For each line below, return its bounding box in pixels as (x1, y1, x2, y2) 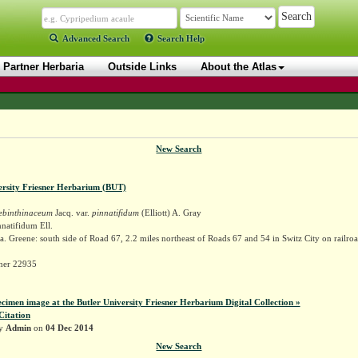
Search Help (157, 34, 205, 43)
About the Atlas (201, 61, 276, 73)
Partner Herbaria (3, 61, 84, 73)
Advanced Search (62, 34, 129, 43)
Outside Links (108, 61, 177, 73)
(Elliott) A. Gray (141, 207, 201, 217)
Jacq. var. (52, 207, 92, 217)
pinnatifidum (91, 207, 141, 217)
